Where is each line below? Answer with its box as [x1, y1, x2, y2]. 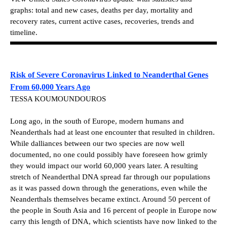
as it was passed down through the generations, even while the [10, 183, 207, 192]
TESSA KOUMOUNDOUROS [10, 94, 106, 103]
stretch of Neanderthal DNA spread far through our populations [10, 172, 210, 181]
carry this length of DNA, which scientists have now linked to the [10, 217, 217, 225]
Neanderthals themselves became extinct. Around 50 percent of [10, 195, 210, 203]
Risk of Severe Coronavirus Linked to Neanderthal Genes [10, 70, 208, 79]
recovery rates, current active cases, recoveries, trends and [10, 17, 194, 25]
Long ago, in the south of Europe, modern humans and [10, 117, 184, 125]
